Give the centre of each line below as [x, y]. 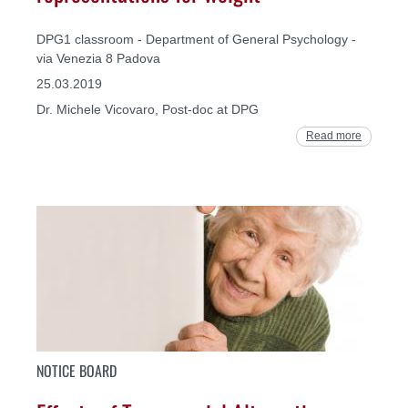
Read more [334, 136]
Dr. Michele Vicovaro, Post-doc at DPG [148, 110]
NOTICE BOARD [76, 370]
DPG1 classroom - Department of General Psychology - [196, 40]
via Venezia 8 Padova [98, 59]
